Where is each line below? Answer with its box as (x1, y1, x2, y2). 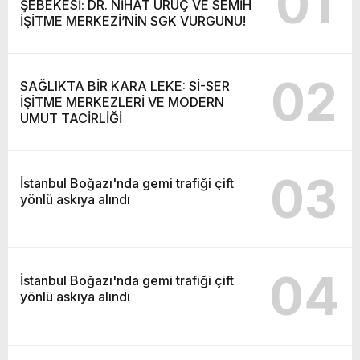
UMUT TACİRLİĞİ (20, 109, 122, 126)
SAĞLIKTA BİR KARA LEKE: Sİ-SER (20, 77, 230, 94)
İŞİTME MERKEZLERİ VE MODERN (20, 93, 224, 110)
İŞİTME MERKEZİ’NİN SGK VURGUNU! (20, 12, 246, 29)
